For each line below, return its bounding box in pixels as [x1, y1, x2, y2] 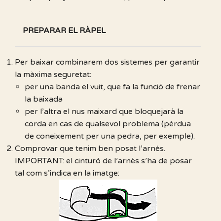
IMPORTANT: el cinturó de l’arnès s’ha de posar [15, 156, 192, 166]
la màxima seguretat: [15, 70, 91, 80]
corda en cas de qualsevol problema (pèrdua [25, 119, 191, 129]
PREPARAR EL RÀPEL [23, 26, 106, 36]
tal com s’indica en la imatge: [15, 168, 119, 179]
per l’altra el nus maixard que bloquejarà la [25, 107, 184, 117]
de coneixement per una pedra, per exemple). [25, 131, 195, 142]
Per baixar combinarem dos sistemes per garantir [15, 57, 200, 68]
